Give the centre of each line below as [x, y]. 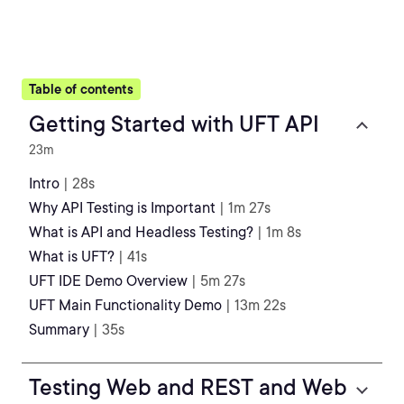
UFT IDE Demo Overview [108, 281]
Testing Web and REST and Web [188, 387]
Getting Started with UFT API [174, 124]
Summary [59, 330]
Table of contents [81, 89]
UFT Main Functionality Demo [125, 305]
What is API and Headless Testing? [141, 232]
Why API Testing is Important [122, 208]
